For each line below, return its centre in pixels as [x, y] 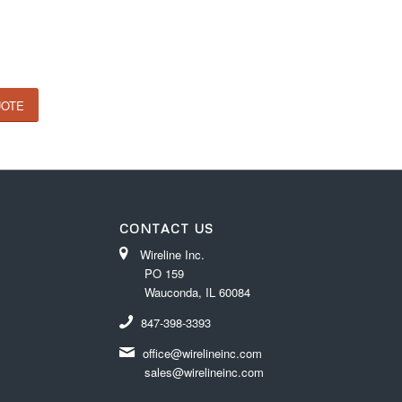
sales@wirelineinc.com [204, 372]
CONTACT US [166, 229]
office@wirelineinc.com [202, 354]
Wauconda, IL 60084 [197, 293]
